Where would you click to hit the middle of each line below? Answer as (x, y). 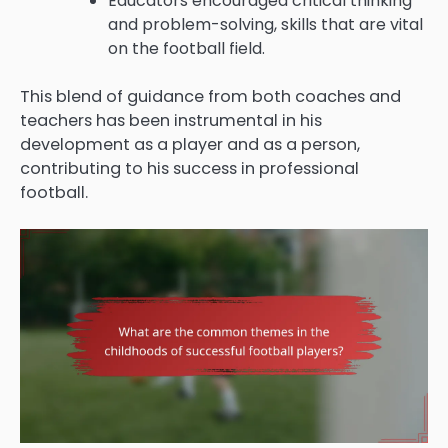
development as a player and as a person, (190, 144)
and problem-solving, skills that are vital (265, 24)
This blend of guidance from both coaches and (210, 96)
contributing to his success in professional (189, 168)
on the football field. (186, 48)
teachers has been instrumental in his (171, 120)
